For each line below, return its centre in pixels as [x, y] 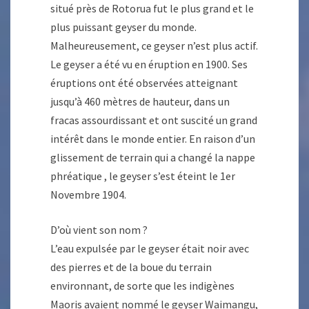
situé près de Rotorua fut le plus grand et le [152, 9]
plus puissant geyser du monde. [123, 27]
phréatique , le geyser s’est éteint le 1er [143, 176]
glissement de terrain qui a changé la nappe [153, 158]
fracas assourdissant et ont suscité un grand [154, 120]
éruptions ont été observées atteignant [144, 83]
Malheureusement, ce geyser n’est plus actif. [154, 46]
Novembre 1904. [88, 195]
